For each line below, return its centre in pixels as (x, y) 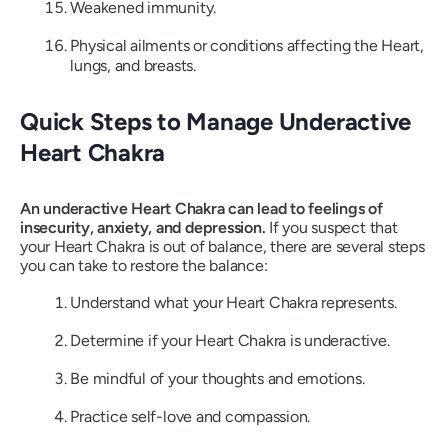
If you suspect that (331, 227)
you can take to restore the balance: (144, 265)
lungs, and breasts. (133, 65)
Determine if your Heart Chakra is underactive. (230, 340)
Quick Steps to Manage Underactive (216, 122)
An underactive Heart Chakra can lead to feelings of (201, 208)
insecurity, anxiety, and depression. (143, 227)
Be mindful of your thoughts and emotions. (217, 378)
